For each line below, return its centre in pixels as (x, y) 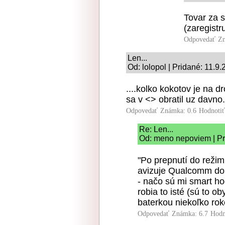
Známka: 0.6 (178, 111)
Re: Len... (156, 129)
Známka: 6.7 (190, 214)
